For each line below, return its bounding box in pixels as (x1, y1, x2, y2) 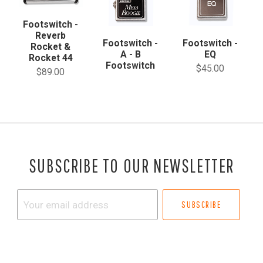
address (17, 224, 53, 237)
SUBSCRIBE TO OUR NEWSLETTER (28, 154, 235, 177)
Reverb (35, 30, 66, 42)
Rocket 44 (28, 52, 73, 64)
